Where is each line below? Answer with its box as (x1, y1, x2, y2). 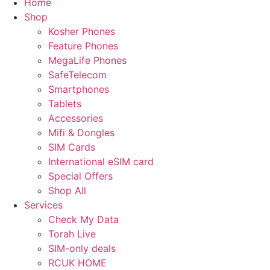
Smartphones (48, 83, 109, 95)
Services (24, 199, 63, 211)
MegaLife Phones (48, 54, 127, 66)
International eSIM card (48, 155, 154, 168)
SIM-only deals (48, 242, 116, 254)
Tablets (48, 98, 81, 110)
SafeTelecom (48, 69, 107, 81)
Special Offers (48, 170, 113, 182)
